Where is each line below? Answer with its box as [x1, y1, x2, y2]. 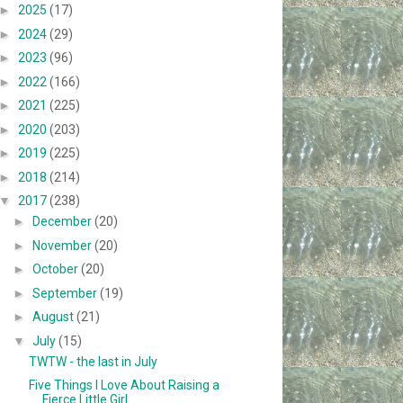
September [32, 285, 101, 300]
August [32, 309, 77, 325]
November [32, 237, 95, 253]
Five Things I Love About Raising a [29, 378, 220, 393]
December [32, 214, 95, 229]
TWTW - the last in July [29, 354, 158, 369]
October [32, 262, 82, 277]
